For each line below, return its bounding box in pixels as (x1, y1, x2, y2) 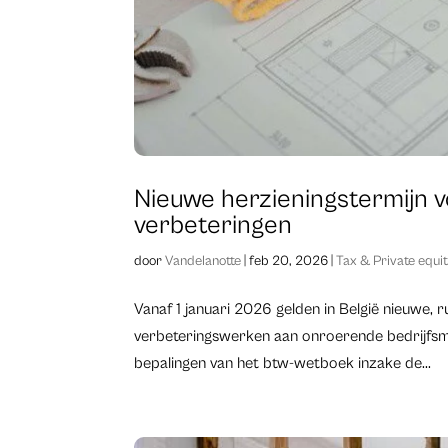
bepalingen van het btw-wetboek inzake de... (134, 354, 432, 373)
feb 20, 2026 (249, 253, 329, 270)
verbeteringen (134, 210, 293, 241)
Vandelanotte (165, 253, 242, 270)
